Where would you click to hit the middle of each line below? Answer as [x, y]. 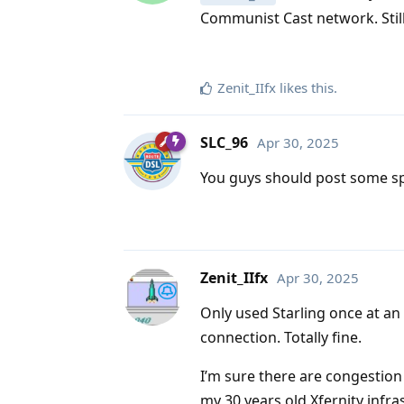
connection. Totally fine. [281, 337]
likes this [305, 87]
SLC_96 [224, 142]
